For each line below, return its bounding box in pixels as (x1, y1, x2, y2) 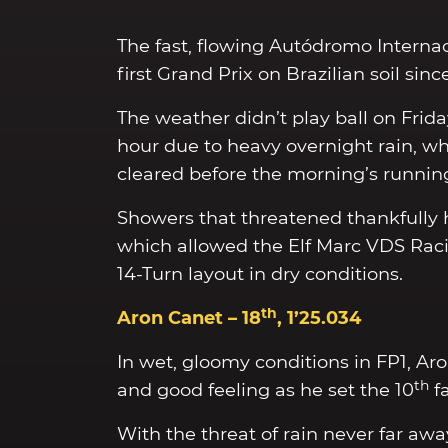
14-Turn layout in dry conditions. (117, 263, 403, 286)
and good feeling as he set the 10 (117, 379, 414, 402)
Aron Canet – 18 (117, 307, 261, 330)
